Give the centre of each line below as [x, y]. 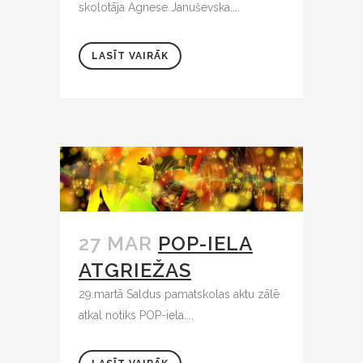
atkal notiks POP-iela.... [136, 316]
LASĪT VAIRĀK [130, 56]
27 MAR [115, 244]
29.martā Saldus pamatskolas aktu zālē [179, 295]
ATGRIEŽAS [135, 271]
